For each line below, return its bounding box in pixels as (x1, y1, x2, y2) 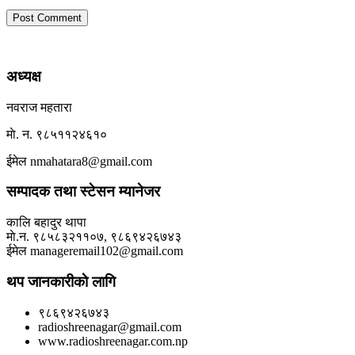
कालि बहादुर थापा (6, 216, 86, 230)
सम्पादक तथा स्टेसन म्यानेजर (6, 183, 160, 200)
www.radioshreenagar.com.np (38, 334, 188, 348)
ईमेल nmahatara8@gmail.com (6, 154, 152, 168)
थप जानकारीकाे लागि (6, 273, 116, 290)
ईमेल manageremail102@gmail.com (6, 244, 183, 258)
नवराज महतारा (6, 100, 72, 114)
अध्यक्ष (6, 68, 41, 86)
